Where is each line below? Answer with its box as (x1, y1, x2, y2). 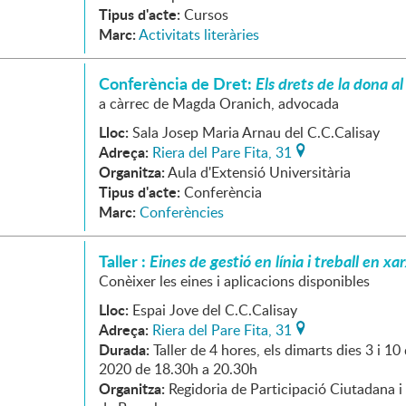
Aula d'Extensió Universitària (168, 162, 351, 182)
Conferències (140, 202, 224, 222)
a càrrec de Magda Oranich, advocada (99, 93, 339, 113)
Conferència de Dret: (99, 72, 256, 95)
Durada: (99, 339, 150, 360)
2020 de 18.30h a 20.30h (99, 359, 257, 379)
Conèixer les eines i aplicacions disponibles (99, 271, 370, 291)
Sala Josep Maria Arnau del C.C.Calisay (132, 122, 380, 142)
